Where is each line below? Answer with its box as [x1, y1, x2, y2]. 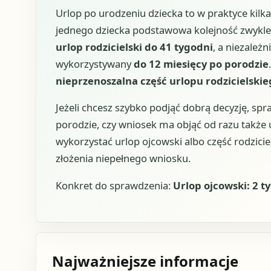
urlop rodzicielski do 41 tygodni [55, 39, 213, 54]
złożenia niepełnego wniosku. [55, 151, 191, 166]
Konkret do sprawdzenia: [55, 178, 173, 192]
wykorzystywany [55, 56, 134, 71]
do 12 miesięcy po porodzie [133, 56, 269, 71]
